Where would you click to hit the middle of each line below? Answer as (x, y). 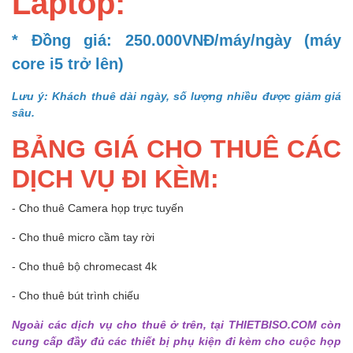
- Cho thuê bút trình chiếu (76, 295)
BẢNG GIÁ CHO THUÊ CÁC (176, 147)
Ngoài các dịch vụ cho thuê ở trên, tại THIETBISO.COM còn (176, 324)
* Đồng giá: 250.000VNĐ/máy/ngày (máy (176, 39)
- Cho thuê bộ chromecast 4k (84, 266)
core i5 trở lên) (68, 63)
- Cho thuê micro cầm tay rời (83, 236)
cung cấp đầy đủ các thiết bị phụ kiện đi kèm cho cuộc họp (176, 340)
